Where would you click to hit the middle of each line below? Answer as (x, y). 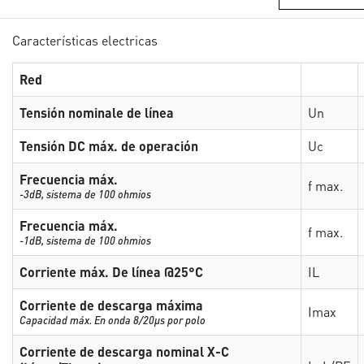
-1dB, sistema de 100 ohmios (86, 240)
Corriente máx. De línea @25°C (112, 272)
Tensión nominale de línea (97, 113)
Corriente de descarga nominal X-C (125, 351)
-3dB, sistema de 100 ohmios (86, 194)
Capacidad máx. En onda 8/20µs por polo (113, 320)
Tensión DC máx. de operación (109, 146)
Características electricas (85, 40)
